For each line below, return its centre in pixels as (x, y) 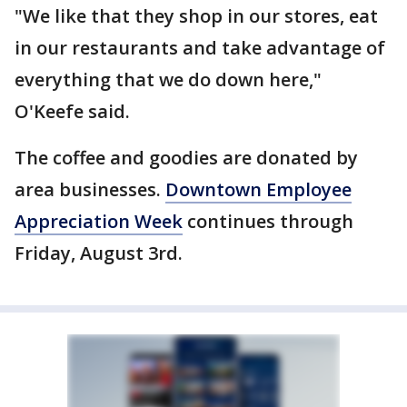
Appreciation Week (99, 221)
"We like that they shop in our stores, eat (196, 16)
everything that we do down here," (168, 79)
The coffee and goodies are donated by (186, 158)
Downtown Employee (258, 189)
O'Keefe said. (72, 111)
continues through (268, 221)
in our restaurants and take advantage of (200, 48)
